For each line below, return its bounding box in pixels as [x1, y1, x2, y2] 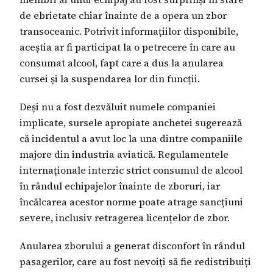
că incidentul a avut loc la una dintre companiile [19, 131, 243, 145]
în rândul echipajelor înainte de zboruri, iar [19, 179, 220, 193]
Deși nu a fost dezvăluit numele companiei [19, 99, 216, 113]
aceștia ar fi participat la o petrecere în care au [19, 40, 235, 54]
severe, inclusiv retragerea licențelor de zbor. [19, 210, 230, 224]
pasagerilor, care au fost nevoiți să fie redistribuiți [19, 254, 251, 268]
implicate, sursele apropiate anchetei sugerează [19, 115, 242, 129]
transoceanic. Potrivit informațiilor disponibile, [19, 24, 238, 38]
